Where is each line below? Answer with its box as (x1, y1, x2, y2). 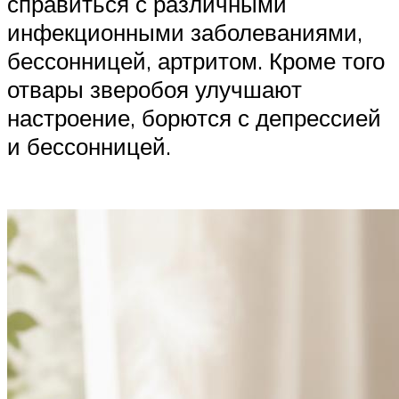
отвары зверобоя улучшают (7, 74, 302, 103)
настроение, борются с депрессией (7, 102, 381, 132)
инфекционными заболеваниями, (7, 17, 362, 46)
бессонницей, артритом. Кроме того (7, 45, 385, 75)
